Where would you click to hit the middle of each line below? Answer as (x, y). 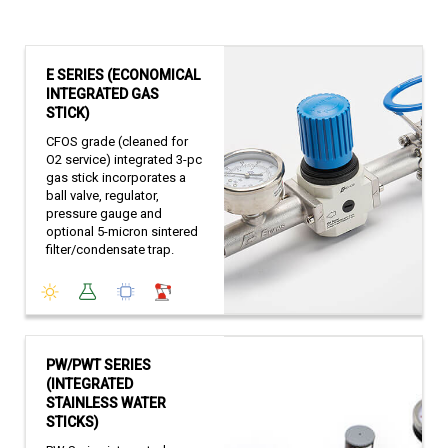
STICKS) (72, 422)
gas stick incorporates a (116, 178)
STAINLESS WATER (106, 403)
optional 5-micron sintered (122, 232)
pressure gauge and (104, 214)
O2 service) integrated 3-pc (124, 160)
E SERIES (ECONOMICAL (123, 75)
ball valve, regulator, (102, 196)
